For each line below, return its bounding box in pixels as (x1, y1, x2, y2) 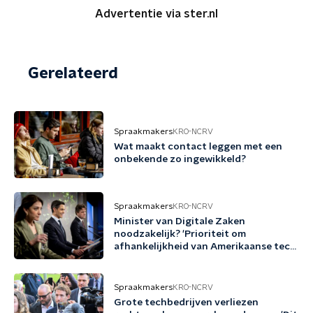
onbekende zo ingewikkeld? (114, 154, 246, 164)
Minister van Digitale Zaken (114, 217, 245, 226)
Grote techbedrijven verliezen (114, 298, 259, 307)
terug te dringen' (114, 254, 196, 264)
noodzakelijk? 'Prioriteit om (114, 229, 246, 239)
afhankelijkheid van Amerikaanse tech (114, 242, 296, 252)
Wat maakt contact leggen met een (114, 142, 282, 152)
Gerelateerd (28, 66, 118, 81)
